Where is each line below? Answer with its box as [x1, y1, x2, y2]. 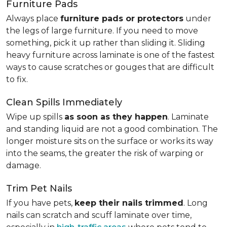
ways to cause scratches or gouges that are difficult [6, 62, 214, 72]
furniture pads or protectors [60, 14, 183, 23]
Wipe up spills [6, 112, 64, 122]
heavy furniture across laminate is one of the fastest [6, 50, 215, 60]
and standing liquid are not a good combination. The [6, 124, 218, 134]
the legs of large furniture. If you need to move [6, 26, 198, 35]
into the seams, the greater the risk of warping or [6, 148, 204, 158]
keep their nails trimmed [74, 198, 183, 208]
